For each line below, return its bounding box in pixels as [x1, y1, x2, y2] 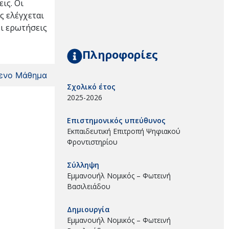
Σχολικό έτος [67, 81, 116, 91]
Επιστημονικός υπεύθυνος [67, 115, 166, 125]
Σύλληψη [67, 159, 99, 170]
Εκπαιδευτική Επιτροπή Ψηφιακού [67, 126, 180, 136]
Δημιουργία [67, 204, 110, 214]
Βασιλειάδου [67, 181, 110, 191]
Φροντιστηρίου [67, 136, 118, 147]
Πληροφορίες [82, 46, 158, 62]
